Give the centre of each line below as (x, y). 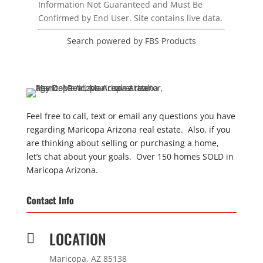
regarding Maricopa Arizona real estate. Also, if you (129, 129)
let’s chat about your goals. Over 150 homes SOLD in (130, 156)
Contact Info (50, 200)
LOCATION (78, 239)
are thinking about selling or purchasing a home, (123, 143)
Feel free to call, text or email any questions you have (131, 116)
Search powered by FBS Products (131, 41)
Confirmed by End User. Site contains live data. (130, 18)
